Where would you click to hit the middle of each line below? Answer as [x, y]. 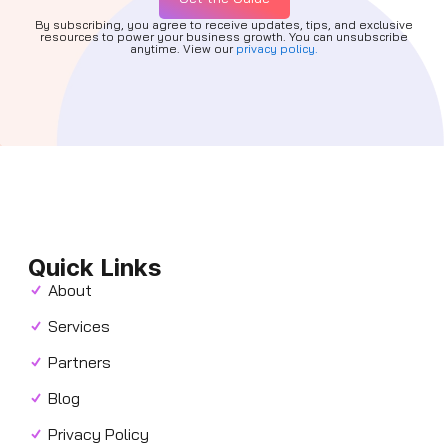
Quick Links [95, 267]
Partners [79, 361]
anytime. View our [183, 48]
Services [79, 325]
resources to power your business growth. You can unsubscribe [224, 36]
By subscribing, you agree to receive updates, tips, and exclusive [224, 24]
